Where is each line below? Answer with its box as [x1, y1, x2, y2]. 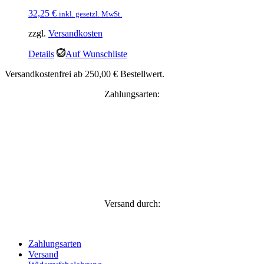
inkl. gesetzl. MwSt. [59, 9, 122, 19]
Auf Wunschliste [65, 49, 127, 60]
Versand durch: [104, 199, 160, 209]
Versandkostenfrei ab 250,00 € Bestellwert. [5, 69, 164, 80]
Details [28, 49, 54, 60]
